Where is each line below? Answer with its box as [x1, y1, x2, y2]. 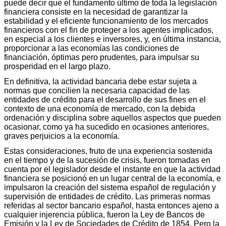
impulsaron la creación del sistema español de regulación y [4, 183, 216, 192]
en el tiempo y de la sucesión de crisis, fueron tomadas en [4, 155, 210, 164]
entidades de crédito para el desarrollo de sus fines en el [4, 95, 206, 104]
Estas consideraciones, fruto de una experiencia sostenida [4, 146, 212, 155]
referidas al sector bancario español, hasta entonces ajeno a [4, 201, 219, 210]
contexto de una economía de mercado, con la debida [4, 104, 195, 113]
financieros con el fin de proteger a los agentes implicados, [4, 25, 213, 34]
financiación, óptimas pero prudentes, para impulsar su [4, 52, 199, 62]
